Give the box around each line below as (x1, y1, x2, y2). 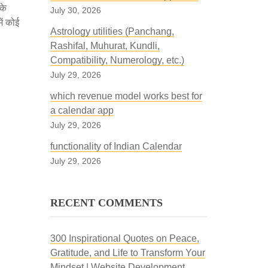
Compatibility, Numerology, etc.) (50, 55, 184, 65)
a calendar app (50, 105, 114, 115)
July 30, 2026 (50, 5, 101, 15)
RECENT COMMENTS (50, 197, 163, 209)
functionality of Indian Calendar (50, 141, 182, 151)
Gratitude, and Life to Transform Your (50, 248, 205, 258)
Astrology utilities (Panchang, (50, 26, 174, 36)
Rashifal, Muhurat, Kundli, (50, 41, 160, 51)
